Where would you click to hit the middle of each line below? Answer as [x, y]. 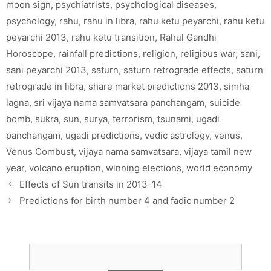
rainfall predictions [98, 53]
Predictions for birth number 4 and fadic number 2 [127, 200]
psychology [30, 21]
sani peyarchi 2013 [46, 70]
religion [159, 53]
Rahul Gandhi [188, 37]
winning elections [144, 168]
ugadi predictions [103, 135]
